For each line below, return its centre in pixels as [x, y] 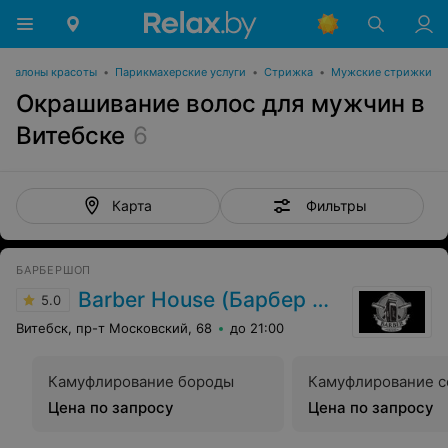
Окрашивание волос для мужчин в [220, 103]
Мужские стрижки [381, 72]
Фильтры [336, 205]
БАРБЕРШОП [54, 270]
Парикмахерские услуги [180, 72]
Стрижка [288, 72]
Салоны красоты [52, 72]
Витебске [70, 135]
